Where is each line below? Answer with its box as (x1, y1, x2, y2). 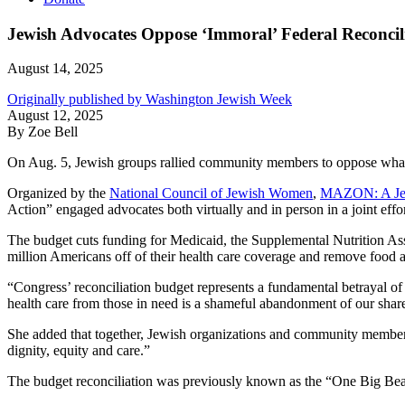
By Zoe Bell (7, 124, 78, 140)
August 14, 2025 (7, 61, 103, 77)
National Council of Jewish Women (109, 185, 313, 202)
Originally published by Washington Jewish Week (7, 91, 292, 108)
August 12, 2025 (7, 108, 103, 124)
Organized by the (7, 185, 109, 202)
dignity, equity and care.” (7, 343, 150, 359)
